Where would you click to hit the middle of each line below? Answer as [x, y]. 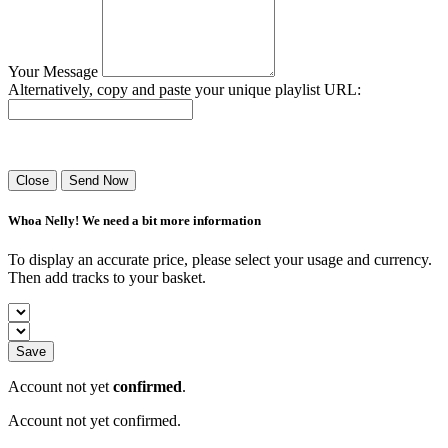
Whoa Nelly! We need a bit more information [134, 221]
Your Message [53, 71]
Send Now [98, 180]
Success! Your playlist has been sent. [123, 144]
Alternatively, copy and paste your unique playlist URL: [184, 89]
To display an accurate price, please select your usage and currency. [220, 260]
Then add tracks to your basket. [107, 278]
